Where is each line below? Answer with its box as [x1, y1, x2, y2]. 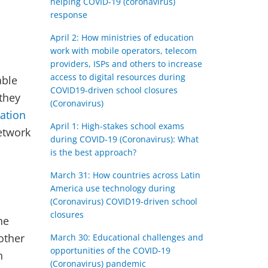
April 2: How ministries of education [50, 32, 194, 43]
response [50, 9, 87, 20]
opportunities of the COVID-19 [50, 245, 170, 256]
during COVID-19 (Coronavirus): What [50, 133, 199, 145]
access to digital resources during [50, 71, 185, 83]
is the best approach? [50, 147, 136, 158]
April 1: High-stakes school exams [50, 120, 184, 132]
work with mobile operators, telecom [50, 45, 197, 56]
